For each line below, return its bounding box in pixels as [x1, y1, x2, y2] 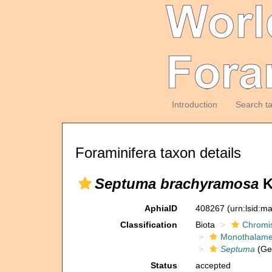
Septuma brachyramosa [95, 175, 259, 192]
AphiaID [144, 203, 177, 213]
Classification [120, 220, 177, 229]
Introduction [171, 100, 217, 109]
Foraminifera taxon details [75, 144, 241, 161]
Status [150, 260, 177, 270]
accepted [195, 260, 231, 270]
